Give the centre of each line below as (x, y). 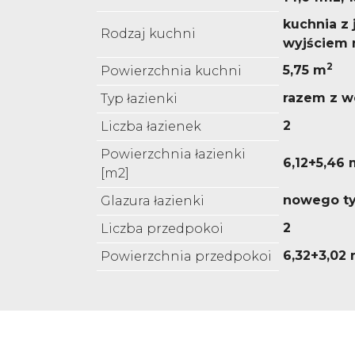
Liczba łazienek (151, 127)
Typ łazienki (139, 99)
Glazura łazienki (153, 201)
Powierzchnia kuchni (171, 71)
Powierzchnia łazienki (173, 155)
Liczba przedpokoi (162, 229)
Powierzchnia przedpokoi (186, 257)
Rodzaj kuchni (148, 34)
